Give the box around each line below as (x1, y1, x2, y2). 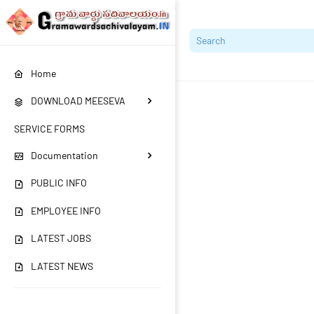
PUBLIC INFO (31, 177, 87, 189)
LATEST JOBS (31, 232, 91, 245)
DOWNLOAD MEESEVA (31, 95, 125, 107)
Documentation (31, 149, 98, 161)
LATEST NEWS (31, 259, 93, 272)
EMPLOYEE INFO (31, 204, 101, 217)
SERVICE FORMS (14, 122, 85, 135)
